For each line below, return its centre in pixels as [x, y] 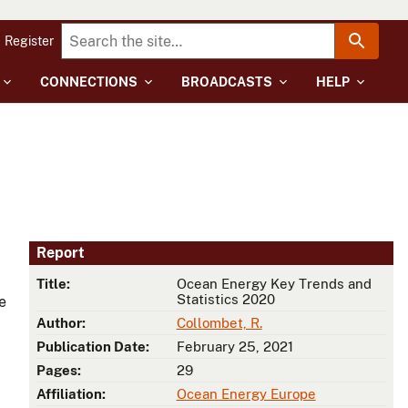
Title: [53, 284]
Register [29, 41]
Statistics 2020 [225, 300]
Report [61, 253]
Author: [61, 323]
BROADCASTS [227, 82]
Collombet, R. [219, 323]
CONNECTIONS [89, 82]
